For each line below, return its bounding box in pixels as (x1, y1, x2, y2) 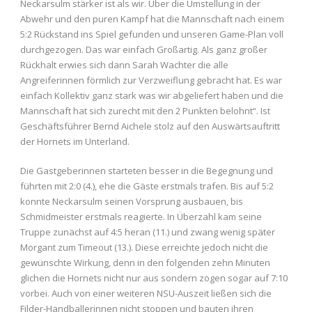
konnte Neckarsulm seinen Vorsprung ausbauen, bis (20, 195, 243, 208)
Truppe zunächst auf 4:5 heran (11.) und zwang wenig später (20, 226, 275, 238)
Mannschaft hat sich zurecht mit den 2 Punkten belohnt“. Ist (20, 104, 270, 117)
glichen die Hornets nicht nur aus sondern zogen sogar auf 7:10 (20, 272, 288, 284)
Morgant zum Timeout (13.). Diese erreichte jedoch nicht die (20, 241, 268, 253)
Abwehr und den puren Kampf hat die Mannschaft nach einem (20, 13, 284, 25)
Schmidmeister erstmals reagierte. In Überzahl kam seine (20, 210, 262, 223)
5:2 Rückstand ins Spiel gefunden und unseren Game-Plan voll (20, 28, 283, 40)
